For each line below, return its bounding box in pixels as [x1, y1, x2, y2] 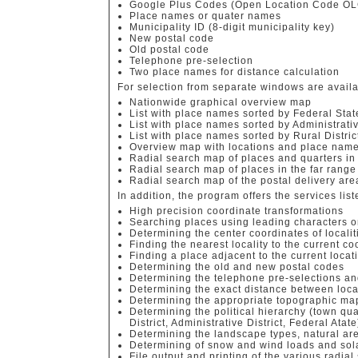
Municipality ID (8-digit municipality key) [129, 22, 335, 33]
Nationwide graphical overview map [129, 97, 312, 108]
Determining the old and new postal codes [129, 261, 344, 272]
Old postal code [129, 44, 209, 55]
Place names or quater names [129, 10, 281, 22]
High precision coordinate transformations [129, 205, 344, 217]
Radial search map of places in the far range [129, 164, 356, 175]
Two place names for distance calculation [129, 66, 340, 78]
